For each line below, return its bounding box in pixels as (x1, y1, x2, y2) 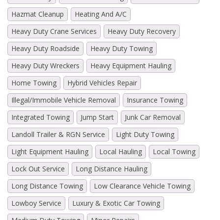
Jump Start (81, 112, 114, 122)
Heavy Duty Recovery (108, 26, 176, 36)
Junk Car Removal (125, 112, 181, 122)
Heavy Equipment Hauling (90, 60, 171, 70)
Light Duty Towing (116, 129, 174, 139)
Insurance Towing (127, 95, 183, 105)
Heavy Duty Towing (90, 43, 153, 53)
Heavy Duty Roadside (11, 43, 80, 53)
